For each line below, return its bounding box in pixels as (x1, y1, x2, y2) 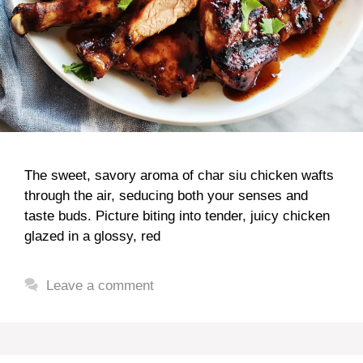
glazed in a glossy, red (24, 228, 160, 244)
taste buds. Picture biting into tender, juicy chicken (24, 208, 330, 224)
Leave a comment (46, 278, 155, 293)
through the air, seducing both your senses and (24, 188, 308, 203)
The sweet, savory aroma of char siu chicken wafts (24, 168, 334, 183)
